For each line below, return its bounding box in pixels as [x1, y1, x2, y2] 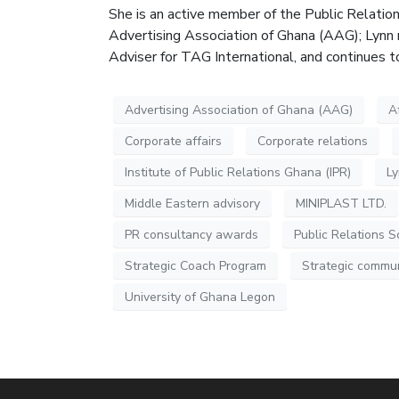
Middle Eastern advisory [125, 194, 260, 212]
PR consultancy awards [125, 225, 258, 243]
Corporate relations [257, 132, 368, 150]
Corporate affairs [125, 132, 222, 150]
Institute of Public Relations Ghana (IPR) [125, 163, 351, 181]
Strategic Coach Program [125, 256, 266, 274]
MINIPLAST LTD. [296, 194, 387, 212]
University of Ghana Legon [125, 288, 275, 305]
